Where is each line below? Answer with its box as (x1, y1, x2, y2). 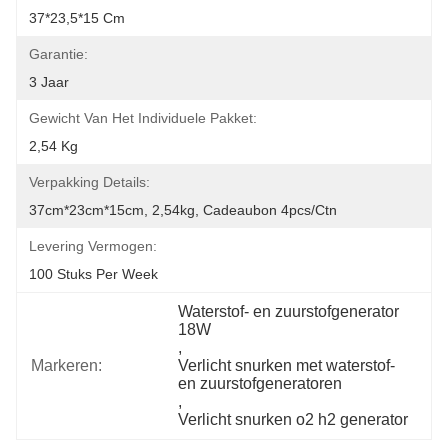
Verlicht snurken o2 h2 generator (178, 411, 409, 428)
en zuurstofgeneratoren (178, 375, 343, 392)
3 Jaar (29, 74, 69, 90)
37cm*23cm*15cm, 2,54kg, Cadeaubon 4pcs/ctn (29, 202, 337, 218)
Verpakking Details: (29, 174, 150, 190)
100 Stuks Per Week (29, 266, 158, 282)
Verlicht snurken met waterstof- (178, 357, 396, 374)
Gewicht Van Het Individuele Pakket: (29, 110, 257, 126)
